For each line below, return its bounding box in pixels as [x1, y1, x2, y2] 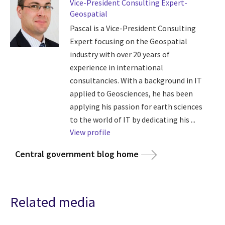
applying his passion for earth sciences [69, 101, 202, 111]
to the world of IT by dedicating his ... [69, 114, 195, 125]
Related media [10, 192, 95, 211]
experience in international [69, 62, 163, 72]
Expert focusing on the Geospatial [69, 36, 187, 46]
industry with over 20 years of [69, 49, 170, 59]
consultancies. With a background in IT [69, 75, 202, 85]
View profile [69, 127, 110, 137]
